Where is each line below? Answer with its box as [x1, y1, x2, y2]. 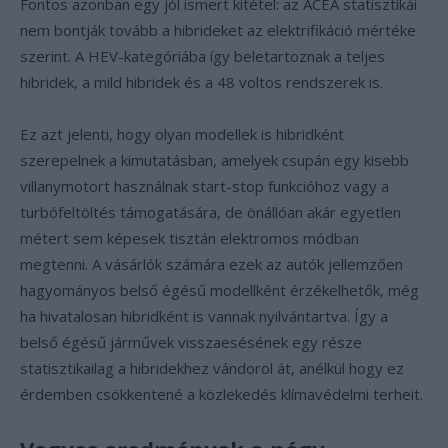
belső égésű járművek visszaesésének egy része [20, 332, 362, 352]
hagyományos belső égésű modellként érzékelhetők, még [20, 280, 419, 300]
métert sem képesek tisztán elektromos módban [20, 228, 359, 248]
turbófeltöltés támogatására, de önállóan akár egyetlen [20, 202, 401, 222]
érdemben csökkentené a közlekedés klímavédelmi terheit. [20, 384, 423, 404]
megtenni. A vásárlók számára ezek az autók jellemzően [20, 254, 403, 274]
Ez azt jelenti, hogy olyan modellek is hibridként [20, 124, 344, 144]
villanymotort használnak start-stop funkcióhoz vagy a [20, 176, 389, 196]
